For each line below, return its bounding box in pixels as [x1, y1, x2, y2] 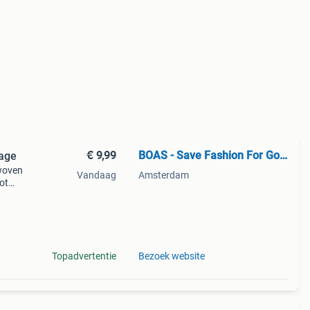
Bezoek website [138, 250, 205, 262]
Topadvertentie [51, 250, 116, 262]
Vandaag [76, 170, 116, 181]
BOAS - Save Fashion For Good [279, 149, 287, 162]
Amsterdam [138, 170, 189, 181]
